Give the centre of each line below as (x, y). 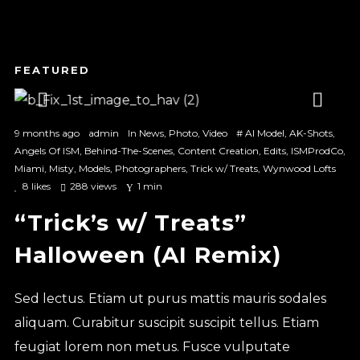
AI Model (264, 133)
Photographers (150, 168)
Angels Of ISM (47, 150)
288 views (93, 186)
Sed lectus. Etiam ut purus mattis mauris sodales (170, 298)
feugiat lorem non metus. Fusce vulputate (152, 346)
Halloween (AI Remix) (147, 254)
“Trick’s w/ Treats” (130, 222)
